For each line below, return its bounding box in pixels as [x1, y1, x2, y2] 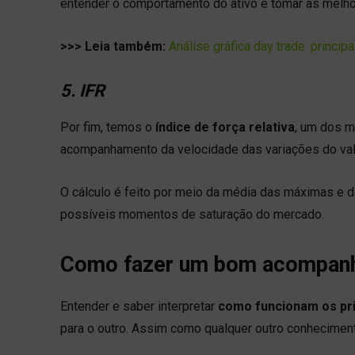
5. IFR [60, 80, 105, 101]
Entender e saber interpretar [60, 298, 218, 314]
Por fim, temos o [60, 119, 155, 135]
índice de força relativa [155, 119, 295, 135]
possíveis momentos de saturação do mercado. [60, 206, 324, 222]
